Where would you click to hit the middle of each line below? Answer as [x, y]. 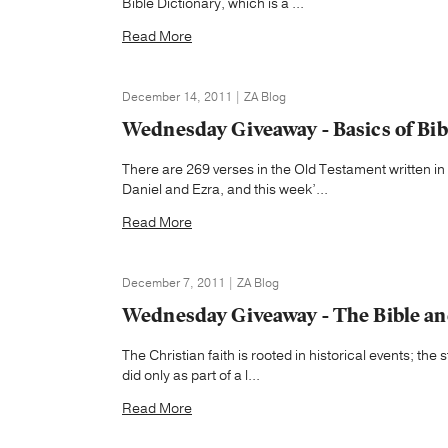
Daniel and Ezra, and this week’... [225, 189]
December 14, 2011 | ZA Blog [204, 97]
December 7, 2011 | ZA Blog [200, 283]
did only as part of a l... [191, 375]
